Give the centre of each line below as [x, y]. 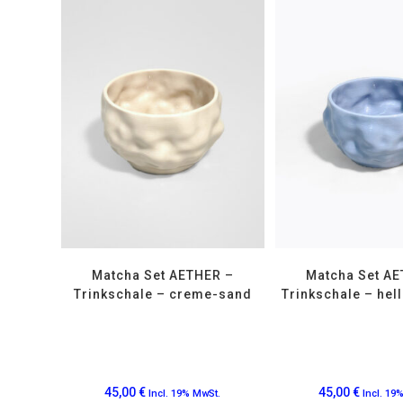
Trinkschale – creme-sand [162, 295]
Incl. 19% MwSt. [185, 394]
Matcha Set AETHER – [162, 276]
